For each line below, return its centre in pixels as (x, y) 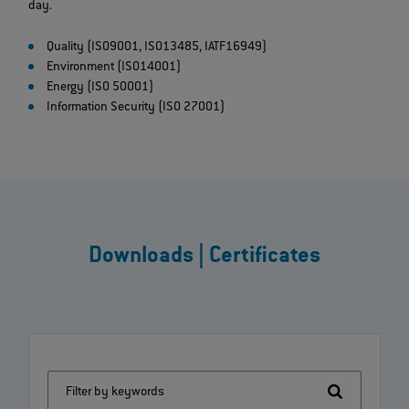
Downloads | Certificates (204, 257)
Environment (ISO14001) (114, 67)
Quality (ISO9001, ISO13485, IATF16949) (157, 47)
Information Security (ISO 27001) (136, 107)
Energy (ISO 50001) (102, 87)
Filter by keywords (115, 393)
